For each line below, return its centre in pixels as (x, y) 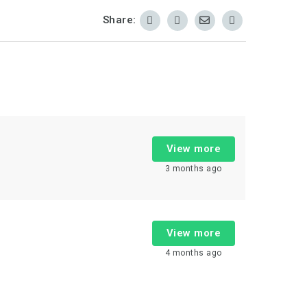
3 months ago (193, 168)
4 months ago (193, 253)
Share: (119, 20)
